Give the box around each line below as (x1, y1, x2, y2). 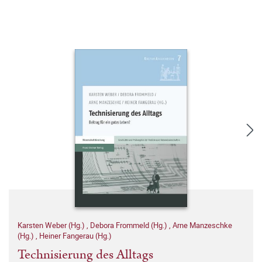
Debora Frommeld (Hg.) (90, 219, 169, 230)
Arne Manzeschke (173, 219, 232, 230)
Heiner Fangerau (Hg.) (39, 230, 112, 241)
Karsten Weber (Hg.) (18, 219, 87, 230)
